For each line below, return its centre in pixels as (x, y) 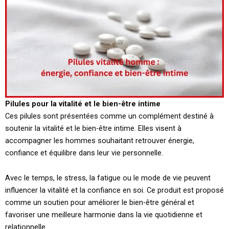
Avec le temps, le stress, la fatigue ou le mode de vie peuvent (108, 178)
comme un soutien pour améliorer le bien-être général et (100, 203)
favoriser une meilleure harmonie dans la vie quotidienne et (104, 215)
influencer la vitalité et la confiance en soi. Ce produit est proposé (114, 190)
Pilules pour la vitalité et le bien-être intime (83, 104)
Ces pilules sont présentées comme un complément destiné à (109, 116)
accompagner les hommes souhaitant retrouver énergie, (100, 140)
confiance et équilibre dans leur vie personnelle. (84, 153)
